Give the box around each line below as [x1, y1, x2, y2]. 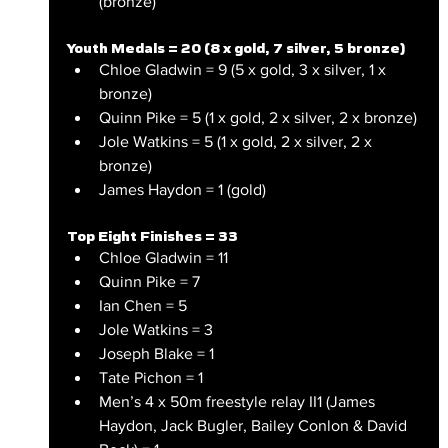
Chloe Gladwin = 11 [98, 248, 228, 266]
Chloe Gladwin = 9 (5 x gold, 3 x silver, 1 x [98, 60, 390, 78]
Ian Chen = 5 [98, 296, 187, 314]
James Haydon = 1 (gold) [98, 180, 266, 198]
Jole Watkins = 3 [98, 320, 213, 338]
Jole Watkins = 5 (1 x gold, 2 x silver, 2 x [98, 132, 376, 150]
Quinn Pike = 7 [98, 272, 200, 290]
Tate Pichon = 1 [98, 368, 203, 386]
